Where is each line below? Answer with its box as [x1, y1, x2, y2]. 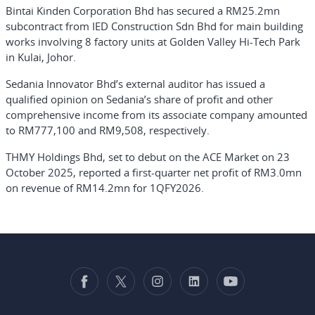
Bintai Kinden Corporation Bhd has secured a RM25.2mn [6, 4, 280, 18]
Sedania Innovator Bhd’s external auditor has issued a [6, 77, 265, 91]
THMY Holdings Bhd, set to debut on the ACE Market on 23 [6, 150, 290, 164]
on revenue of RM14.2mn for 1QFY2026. [6, 181, 204, 195]
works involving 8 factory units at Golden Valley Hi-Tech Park [6, 34, 300, 49]
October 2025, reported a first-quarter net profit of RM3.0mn [6, 165, 302, 179]
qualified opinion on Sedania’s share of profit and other [6, 92, 273, 106]
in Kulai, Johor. [6, 50, 76, 64]
